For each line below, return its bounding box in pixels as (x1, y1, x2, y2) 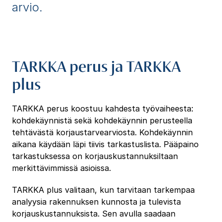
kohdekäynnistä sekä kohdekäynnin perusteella (11, 115, 192, 126)
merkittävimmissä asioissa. (11, 163, 113, 173)
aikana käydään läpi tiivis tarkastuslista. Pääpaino (11, 139, 199, 150)
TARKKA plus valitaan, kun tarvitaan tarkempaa (11, 185, 195, 195)
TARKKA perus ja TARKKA (11, 55, 181, 77)
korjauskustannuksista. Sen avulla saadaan (11, 209, 175, 219)
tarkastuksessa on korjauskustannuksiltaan (11, 151, 178, 162)
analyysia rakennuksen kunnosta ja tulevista (11, 197, 181, 207)
